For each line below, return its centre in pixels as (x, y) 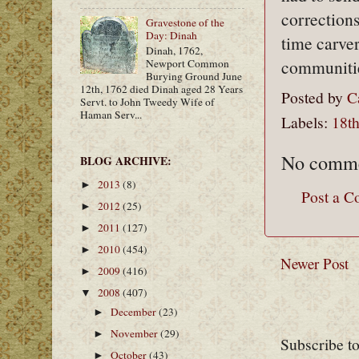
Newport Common (188, 63)
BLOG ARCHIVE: (126, 161)
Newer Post (315, 263)
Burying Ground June (194, 76)
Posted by (314, 97)
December (135, 312)
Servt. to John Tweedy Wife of (147, 101)
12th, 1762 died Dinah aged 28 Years (161, 89)
